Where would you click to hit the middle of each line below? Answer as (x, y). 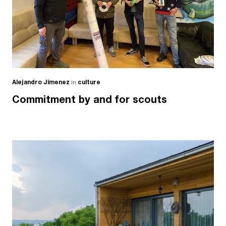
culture (89, 82)
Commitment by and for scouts (90, 100)
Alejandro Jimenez (41, 82)
